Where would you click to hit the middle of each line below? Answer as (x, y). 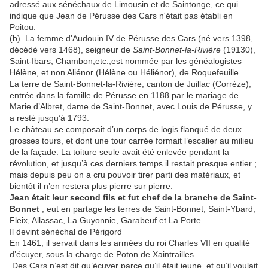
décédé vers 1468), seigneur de (71, 50)
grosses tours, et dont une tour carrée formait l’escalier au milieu (132, 141)
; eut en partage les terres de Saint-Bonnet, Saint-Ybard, (147, 209)
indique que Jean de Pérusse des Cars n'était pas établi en (121, 16)
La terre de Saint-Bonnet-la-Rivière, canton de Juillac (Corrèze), (130, 84)
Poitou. (23, 27)
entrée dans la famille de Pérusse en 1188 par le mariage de (124, 95)
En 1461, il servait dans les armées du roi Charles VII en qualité (130, 243)
